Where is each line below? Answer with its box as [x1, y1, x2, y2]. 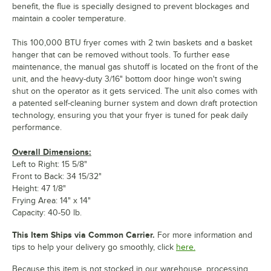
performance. [12, 123, 62, 132]
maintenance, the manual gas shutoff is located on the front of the [12, 62, 258, 72]
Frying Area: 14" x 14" [12, 196, 91, 206]
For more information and [155, 230, 252, 240]
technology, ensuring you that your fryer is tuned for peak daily [12, 111, 248, 120]
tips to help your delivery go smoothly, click [12, 243, 174, 252]
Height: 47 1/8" [12, 184, 66, 194]
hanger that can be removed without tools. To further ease [12, 50, 230, 60]
